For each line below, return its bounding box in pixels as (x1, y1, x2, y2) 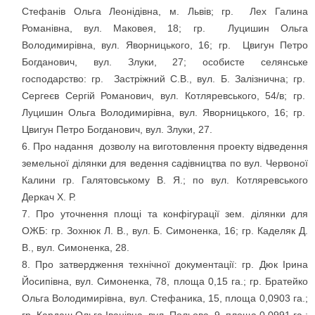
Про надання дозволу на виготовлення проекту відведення (33, 141, 308, 153)
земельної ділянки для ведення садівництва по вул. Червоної (22, 157, 308, 169)
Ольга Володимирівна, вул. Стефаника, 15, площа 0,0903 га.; (22, 292, 308, 304)
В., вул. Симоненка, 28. (22, 242, 129, 254)
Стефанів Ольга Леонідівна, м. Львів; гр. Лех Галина (22, 6, 308, 18)
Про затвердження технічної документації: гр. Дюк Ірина (35, 259, 309, 271)
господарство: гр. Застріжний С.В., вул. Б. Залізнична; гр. (22, 73, 308, 85)
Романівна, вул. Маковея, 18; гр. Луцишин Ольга (22, 22, 308, 34)
